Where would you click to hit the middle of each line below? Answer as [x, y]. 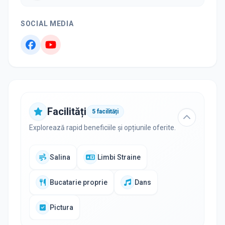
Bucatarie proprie [79, 183]
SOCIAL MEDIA [47, 24]
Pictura [62, 208]
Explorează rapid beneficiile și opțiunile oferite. [102, 128]
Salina [60, 157]
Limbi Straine [119, 157]
